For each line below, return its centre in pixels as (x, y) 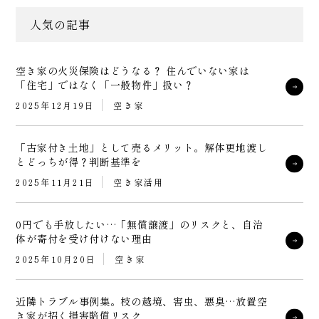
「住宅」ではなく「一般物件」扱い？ (105, 84)
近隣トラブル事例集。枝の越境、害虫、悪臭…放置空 (142, 301)
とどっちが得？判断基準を (79, 161)
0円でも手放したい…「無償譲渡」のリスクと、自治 (140, 224)
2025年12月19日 (56, 105)
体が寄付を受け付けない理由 (84, 238)
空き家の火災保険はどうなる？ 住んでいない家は (133, 70)
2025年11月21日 (56, 182)
